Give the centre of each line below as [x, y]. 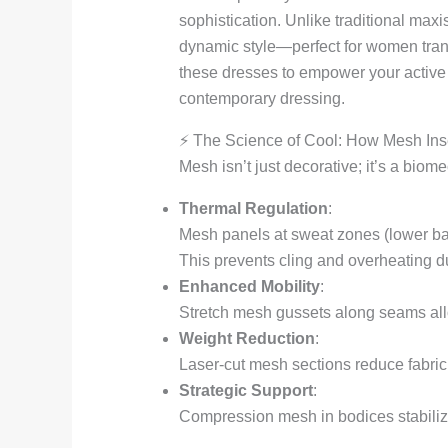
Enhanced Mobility [249, 287]
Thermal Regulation [253, 209]
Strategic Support [245, 391]
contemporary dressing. [261, 99]
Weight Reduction [246, 339]
